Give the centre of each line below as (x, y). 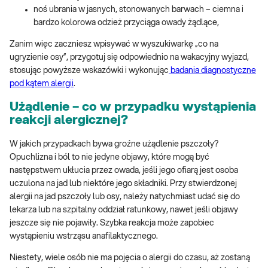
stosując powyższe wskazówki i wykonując (89, 70)
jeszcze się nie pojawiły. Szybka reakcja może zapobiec (112, 223)
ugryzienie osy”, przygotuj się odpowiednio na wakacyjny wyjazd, (129, 57)
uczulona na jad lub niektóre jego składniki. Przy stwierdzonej (123, 183)
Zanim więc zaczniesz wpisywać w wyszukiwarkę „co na (114, 44)
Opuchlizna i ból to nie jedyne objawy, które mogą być (109, 157)
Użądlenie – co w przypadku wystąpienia (133, 107)
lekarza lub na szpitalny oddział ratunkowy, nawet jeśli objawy (124, 210)
